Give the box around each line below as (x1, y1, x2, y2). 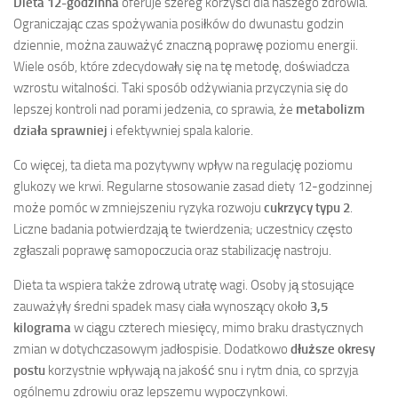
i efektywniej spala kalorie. (107, 122, 253, 139)
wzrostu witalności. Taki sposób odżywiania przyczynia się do (13, 79, 348, 96)
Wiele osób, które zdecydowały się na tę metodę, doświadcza (13, 58, 349, 75)
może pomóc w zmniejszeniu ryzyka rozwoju (13, 199, 264, 216)
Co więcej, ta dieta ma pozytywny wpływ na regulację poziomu (13, 156, 353, 173)
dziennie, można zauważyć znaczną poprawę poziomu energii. (13, 36, 358, 53)
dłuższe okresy (291, 340, 375, 357)
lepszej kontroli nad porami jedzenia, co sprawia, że (13, 100, 296, 117)
